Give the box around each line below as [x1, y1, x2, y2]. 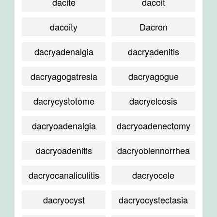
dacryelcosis [129, 94, 177, 107]
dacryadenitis [127, 45, 179, 58]
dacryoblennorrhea [117, 144, 190, 156]
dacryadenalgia [34, 45, 93, 58]
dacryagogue [128, 70, 179, 82]
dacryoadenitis [35, 144, 92, 156]
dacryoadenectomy [116, 119, 190, 132]
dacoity [50, 20, 77, 33]
